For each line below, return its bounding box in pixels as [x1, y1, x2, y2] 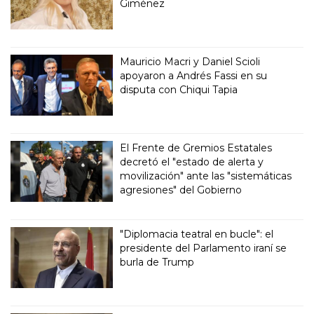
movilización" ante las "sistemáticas [120, 169, 292, 182]
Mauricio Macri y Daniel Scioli [120, 55, 261, 68]
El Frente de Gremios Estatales [120, 141, 273, 154]
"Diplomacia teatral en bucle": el [120, 227, 274, 240]
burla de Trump [120, 255, 195, 268]
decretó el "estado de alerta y [120, 155, 264, 168]
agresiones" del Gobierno [120, 183, 243, 196]
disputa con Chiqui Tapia [120, 83, 238, 96]
